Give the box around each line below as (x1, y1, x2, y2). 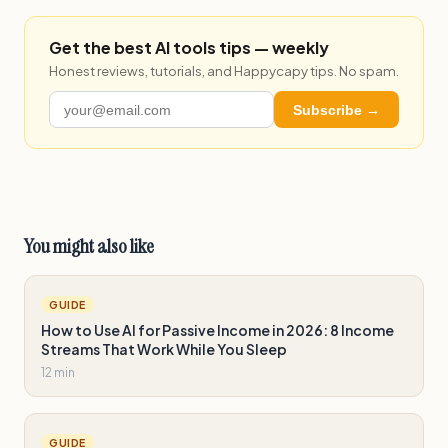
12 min (41, 365, 75, 381)
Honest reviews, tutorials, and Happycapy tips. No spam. (49, 62, 399, 80)
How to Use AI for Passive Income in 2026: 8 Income (41, 321, 394, 340)
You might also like (24, 233, 154, 260)
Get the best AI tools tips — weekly (49, 37, 329, 59)
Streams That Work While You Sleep (41, 340, 287, 359)
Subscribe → (292, 101, 380, 118)
